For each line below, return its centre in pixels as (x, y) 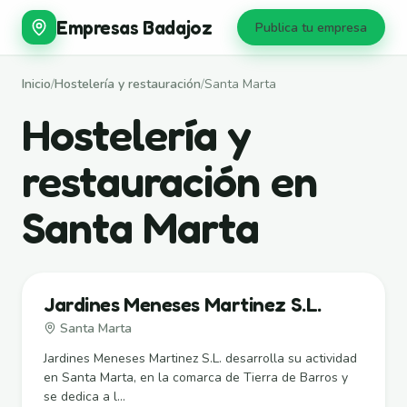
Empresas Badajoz (134, 27)
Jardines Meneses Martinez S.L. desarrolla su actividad (200, 358)
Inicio (36, 84)
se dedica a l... (84, 396)
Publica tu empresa (311, 27)
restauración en (169, 180)
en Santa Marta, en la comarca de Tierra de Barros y (196, 377)
